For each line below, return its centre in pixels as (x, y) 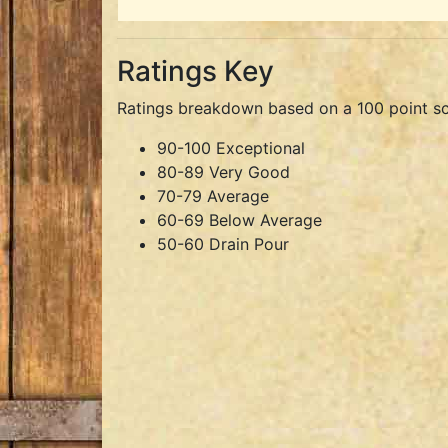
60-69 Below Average (239, 220)
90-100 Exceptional (231, 148)
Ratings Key (195, 71)
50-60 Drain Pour (223, 244)
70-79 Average (213, 196)
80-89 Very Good (223, 172)
